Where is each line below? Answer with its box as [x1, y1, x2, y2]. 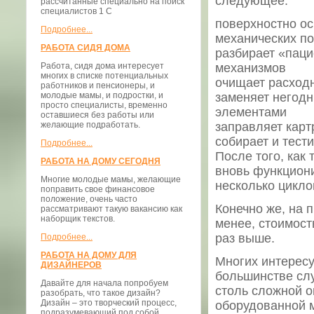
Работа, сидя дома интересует [41, 61, 164, 71]
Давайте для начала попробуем [41, 278, 168, 288]
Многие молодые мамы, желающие [41, 175, 181, 184]
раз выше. [215, 231, 275, 246]
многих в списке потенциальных [41, 71, 168, 81]
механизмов [215, 61, 286, 76]
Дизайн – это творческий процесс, [41, 298, 177, 308]
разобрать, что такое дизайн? [41, 288, 161, 298]
